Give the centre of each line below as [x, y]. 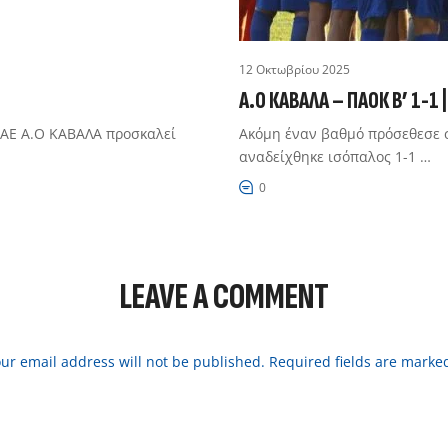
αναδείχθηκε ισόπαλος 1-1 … [335, 157]
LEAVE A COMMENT [224, 298]
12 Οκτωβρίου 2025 [294, 70]
